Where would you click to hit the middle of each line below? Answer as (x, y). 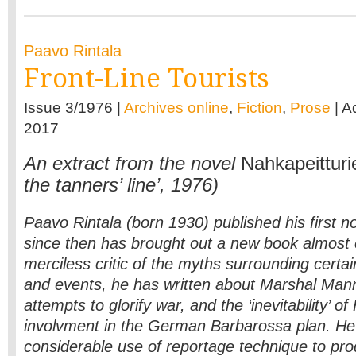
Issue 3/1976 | (74, 108)
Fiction (259, 108)
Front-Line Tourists (147, 78)
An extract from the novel (132, 164)
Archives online (176, 108)
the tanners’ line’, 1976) (121, 185)
